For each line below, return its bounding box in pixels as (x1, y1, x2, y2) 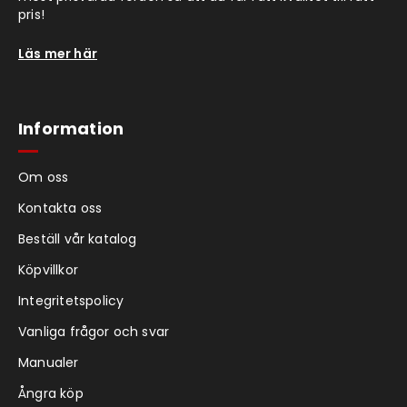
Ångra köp (18, 383, 84, 402)
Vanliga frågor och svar (18, 322, 170, 341)
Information (18, 116, 124, 140)
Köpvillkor (18, 260, 78, 279)
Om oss (18, 167, 69, 186)
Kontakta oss (18, 198, 103, 217)
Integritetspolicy (18, 291, 124, 310)
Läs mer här (18, 44, 97, 63)
